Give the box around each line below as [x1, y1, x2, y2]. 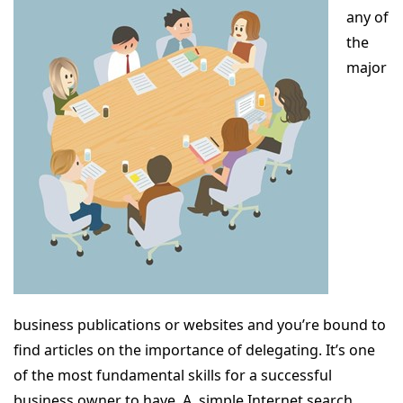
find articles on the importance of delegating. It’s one [13, 340, 375, 360]
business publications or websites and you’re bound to [13, 315, 386, 335]
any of [346, 7, 389, 27]
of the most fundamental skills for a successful [13, 365, 332, 385]
